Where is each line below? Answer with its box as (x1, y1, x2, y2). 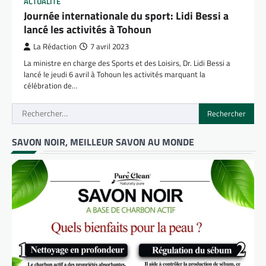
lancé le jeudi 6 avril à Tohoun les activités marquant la (24, 68, 205, 80)
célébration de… (24, 79, 77, 91)
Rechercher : (11, 102, 62, 117)
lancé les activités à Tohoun (24, 21, 151, 37)
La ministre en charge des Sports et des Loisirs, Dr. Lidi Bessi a (24, 56, 230, 69)
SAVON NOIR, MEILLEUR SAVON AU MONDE (12, 134, 194, 149)
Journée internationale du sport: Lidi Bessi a (24, 7, 229, 24)
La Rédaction (33, 40, 77, 52)
